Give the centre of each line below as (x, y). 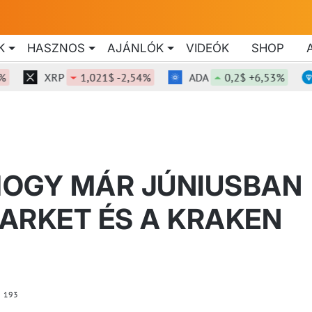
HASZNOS (56, 48)
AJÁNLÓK (135, 48)
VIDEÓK (208, 48)
